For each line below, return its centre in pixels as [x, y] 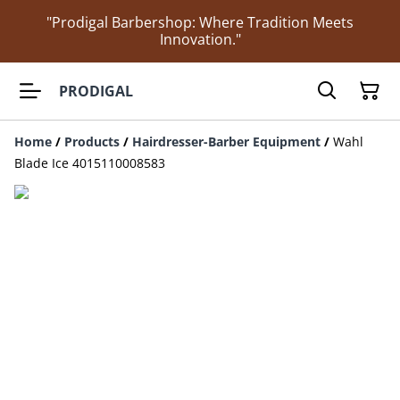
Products [92, 142]
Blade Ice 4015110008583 [90, 163]
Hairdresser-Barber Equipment [226, 142]
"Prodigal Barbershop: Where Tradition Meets [200, 22]
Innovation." [200, 39]
